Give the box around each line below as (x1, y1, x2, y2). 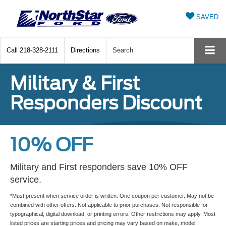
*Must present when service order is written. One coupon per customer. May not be (10, 193, 214, 199)
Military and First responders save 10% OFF (10, 162, 188, 173)
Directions (71, 46, 100, 54)
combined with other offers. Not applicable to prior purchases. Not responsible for (10, 202, 208, 208)
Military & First (10, 72, 140, 95)
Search (112, 46, 133, 54)
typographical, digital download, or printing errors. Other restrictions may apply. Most (10, 211, 215, 217)
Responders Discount (10, 92, 202, 115)
